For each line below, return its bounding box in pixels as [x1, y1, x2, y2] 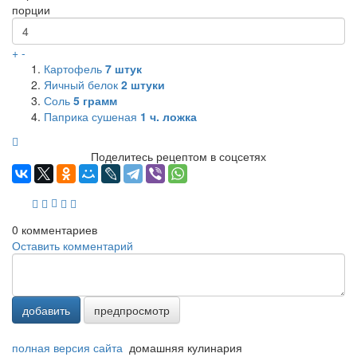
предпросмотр [94, 302, 170, 319]
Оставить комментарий [12, 237, 133, 254]
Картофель [44, 61, 105, 77]
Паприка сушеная [44, 108, 140, 125]
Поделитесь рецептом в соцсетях [91, 148, 266, 165]
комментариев [18, 222, 97, 238]
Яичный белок [44, 76, 121, 93]
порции [12, 2, 50, 18]
